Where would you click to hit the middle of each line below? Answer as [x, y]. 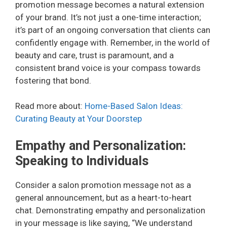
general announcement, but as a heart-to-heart [103, 197]
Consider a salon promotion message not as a [103, 185]
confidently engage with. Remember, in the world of [113, 42]
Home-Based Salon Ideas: [134, 106]
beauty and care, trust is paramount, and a [94, 55]
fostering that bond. [53, 80]
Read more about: [50, 106]
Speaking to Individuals [82, 161]
